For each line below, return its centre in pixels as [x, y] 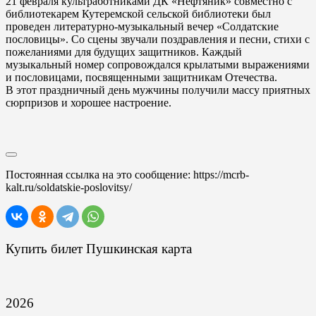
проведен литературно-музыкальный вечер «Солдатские [142, 26]
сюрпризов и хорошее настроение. [89, 103]
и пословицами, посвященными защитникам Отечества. [141, 77]
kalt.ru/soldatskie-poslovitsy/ [69, 187]
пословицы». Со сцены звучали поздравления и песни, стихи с [158, 39]
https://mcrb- [221, 175]
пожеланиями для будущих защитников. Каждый [124, 52]
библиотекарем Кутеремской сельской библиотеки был [138, 14]
